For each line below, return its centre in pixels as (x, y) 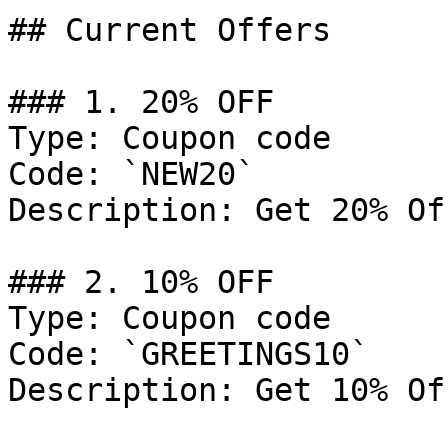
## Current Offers (169, 30)
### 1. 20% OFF (141, 102)
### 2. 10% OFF (141, 282)
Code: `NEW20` (131, 174)
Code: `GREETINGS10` (188, 354)
